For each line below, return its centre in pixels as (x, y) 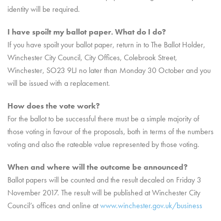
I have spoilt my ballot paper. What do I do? (87, 32)
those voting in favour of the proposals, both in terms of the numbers (110, 131)
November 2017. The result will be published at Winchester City (104, 193)
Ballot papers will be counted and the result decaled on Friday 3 (104, 180)
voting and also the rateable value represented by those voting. (103, 144)
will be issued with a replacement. (59, 83)
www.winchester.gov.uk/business (151, 205)
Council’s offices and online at (54, 205)
